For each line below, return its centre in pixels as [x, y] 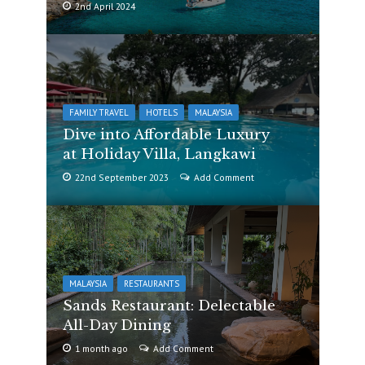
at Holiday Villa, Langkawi [159, 154]
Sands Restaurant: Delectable [169, 306]
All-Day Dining [117, 325]
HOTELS [161, 112]
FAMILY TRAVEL [99, 112]
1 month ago [101, 348]
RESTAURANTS [151, 284]
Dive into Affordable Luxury [165, 134]
